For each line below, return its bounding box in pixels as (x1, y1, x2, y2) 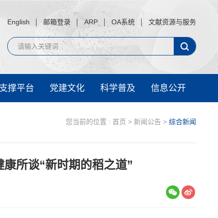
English (7, 18, 30, 26)
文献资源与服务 (148, 18, 196, 26)
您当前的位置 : (66, 118, 110, 126)
